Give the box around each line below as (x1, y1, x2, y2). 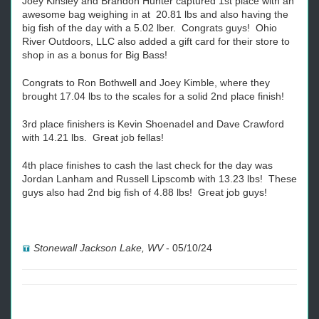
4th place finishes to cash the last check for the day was (22, 159, 273, 171)
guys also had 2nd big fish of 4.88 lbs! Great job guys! (22, 187, 267, 198)
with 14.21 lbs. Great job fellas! (22, 132, 164, 143)
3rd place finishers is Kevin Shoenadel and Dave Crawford (22, 118, 284, 130)
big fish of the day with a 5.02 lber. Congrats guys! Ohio (22, 22, 277, 33)
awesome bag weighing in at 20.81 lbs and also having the (22, 9, 288, 20)
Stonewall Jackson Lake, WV (33, 242, 163, 253)
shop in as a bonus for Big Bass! (22, 49, 167, 61)
